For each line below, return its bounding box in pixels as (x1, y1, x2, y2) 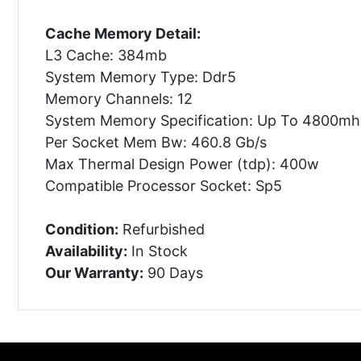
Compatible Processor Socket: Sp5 (44, 176, 282, 194)
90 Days (143, 263, 203, 281)
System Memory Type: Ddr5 (44, 68, 236, 85)
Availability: (44, 242, 127, 259)
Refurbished (118, 220, 205, 238)
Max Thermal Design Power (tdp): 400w (44, 155, 319, 172)
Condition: (44, 220, 118, 238)
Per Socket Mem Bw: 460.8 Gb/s (44, 133, 267, 151)
